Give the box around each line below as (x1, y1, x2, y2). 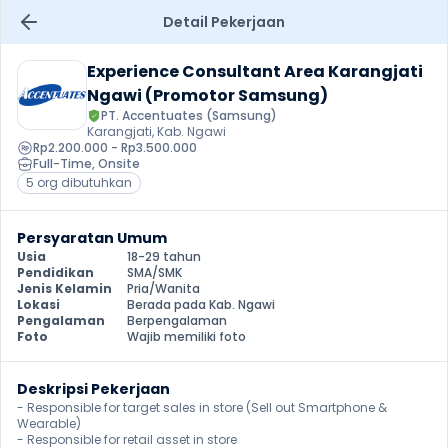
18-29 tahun (127, 248, 201, 265)
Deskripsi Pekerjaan (17, 379, 170, 399)
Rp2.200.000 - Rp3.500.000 (33, 139, 197, 156)
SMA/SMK (127, 264, 182, 281)
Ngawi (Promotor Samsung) (87, 84, 328, 107)
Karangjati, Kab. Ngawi (87, 123, 226, 140)
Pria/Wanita (127, 280, 200, 297)
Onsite (98, 155, 140, 172)
